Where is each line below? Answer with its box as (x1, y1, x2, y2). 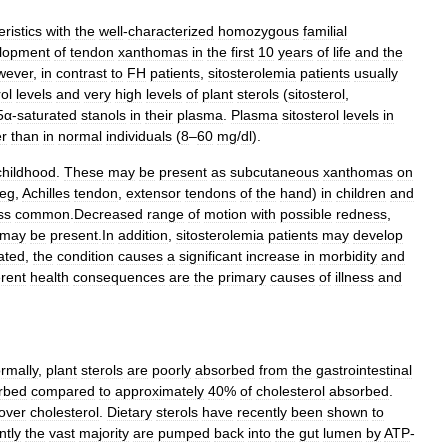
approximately (115, 383, 204, 399)
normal (58, 128, 102, 144)
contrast (56, 65, 107, 81)
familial (303, 23, 347, 39)
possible (280, 206, 332, 222)
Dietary (107, 404, 152, 420)
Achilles (22, 185, 70, 201)
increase (246, 248, 300, 264)
